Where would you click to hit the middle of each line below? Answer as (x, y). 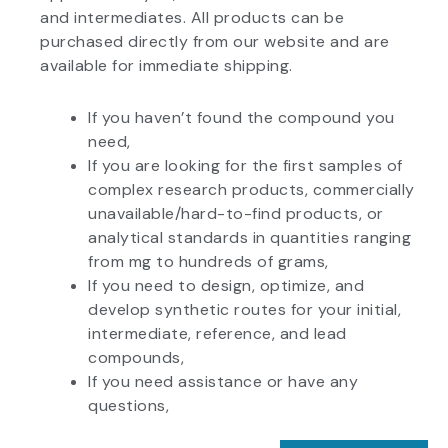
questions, (131, 405)
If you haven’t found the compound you (241, 117)
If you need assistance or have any (223, 381)
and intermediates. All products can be (192, 17)
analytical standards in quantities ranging (249, 237)
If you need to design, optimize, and (226, 285)
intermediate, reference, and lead (217, 333)
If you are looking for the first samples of (245, 165)
